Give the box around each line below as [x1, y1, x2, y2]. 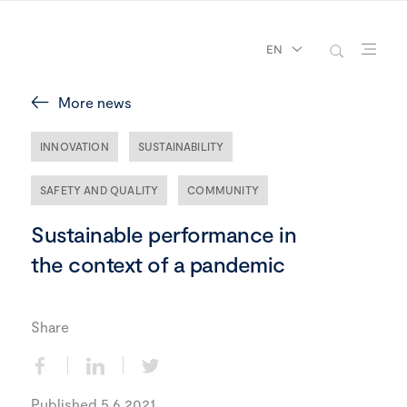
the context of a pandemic [31, 251, 285, 277]
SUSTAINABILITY [137, 140, 224, 153]
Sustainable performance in [31, 221, 296, 247]
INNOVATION [40, 140, 109, 153]
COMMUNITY [187, 184, 259, 196]
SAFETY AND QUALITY [40, 184, 159, 196]
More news [58, 94, 132, 111]
